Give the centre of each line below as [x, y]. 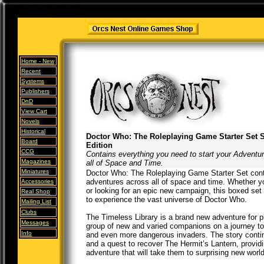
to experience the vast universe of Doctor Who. [166, 199]
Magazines [36, 161]
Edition [99, 145]
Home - [31, 61]
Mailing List [36, 201]
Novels [30, 121]
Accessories [37, 181]
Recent [31, 71]
